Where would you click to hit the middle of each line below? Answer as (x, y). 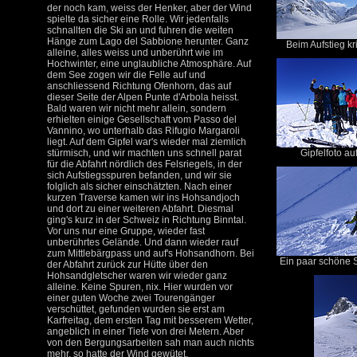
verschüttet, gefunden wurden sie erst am (136, 309)
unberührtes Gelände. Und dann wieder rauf (143, 242)
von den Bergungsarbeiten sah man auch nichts (151, 343)
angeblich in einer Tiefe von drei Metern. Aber (145, 331)
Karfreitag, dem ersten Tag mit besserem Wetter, (150, 320)
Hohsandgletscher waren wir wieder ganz (137, 276)
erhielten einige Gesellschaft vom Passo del (142, 120)
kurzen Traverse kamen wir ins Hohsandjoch (143, 198)
